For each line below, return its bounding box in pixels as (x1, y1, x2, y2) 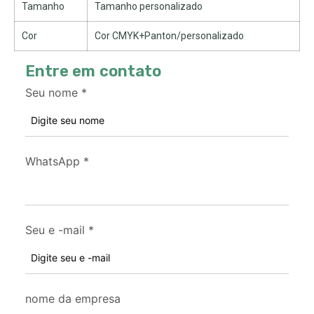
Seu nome (25, 86, 78, 100)
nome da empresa (25, 292, 121, 306)
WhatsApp (25, 154, 80, 168)
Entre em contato (25, 62, 161, 81)
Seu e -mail (25, 223, 85, 237)
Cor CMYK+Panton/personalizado (95, 30, 244, 41)
